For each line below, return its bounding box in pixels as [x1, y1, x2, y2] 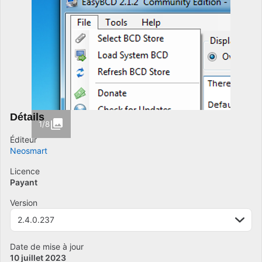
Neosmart [10, 146, 47, 156]
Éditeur [10, 135, 37, 144]
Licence [10, 166, 40, 176]
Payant [10, 177, 37, 187]
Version [10, 198, 37, 208]
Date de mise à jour [10, 242, 84, 251]
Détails [10, 111, 44, 123]
